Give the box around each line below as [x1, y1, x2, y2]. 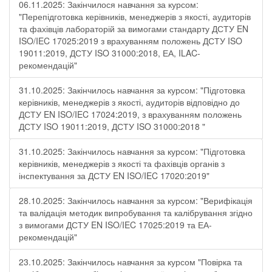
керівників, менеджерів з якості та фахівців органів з [19, 157, 225, 169]
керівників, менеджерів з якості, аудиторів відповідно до [19, 96, 240, 108]
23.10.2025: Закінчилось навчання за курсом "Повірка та [19, 256, 242, 268]
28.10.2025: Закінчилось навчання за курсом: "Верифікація [19, 194, 253, 206]
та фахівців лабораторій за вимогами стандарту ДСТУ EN [19, 22, 248, 35]
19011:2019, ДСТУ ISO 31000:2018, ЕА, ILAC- [19, 47, 200, 59]
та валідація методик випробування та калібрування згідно [19, 206, 253, 219]
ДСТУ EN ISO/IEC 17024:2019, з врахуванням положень [19, 108, 242, 120]
